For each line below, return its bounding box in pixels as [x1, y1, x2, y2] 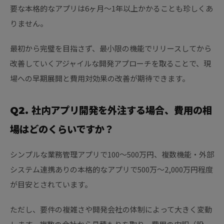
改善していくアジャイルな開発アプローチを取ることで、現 [10, 58, 211, 69]
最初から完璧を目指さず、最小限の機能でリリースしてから [10, 43, 211, 54]
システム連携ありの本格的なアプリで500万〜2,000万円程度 [10, 164, 213, 175]
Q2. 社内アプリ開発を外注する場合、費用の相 [10, 104, 212, 117]
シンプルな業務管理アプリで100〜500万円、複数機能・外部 [10, 149, 214, 160]
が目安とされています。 [10, 179, 92, 190]
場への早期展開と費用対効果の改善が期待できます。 [10, 73, 189, 84]
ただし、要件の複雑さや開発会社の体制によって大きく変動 [10, 204, 212, 215]
